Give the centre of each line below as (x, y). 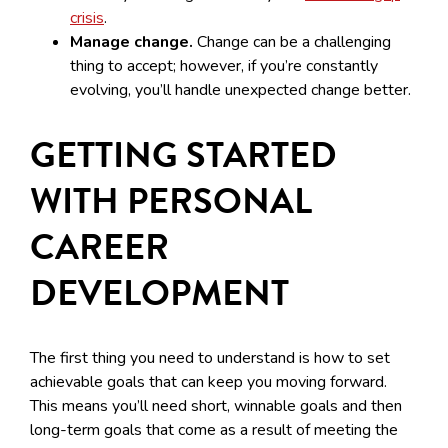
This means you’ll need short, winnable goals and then (216, 406)
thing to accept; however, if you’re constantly (224, 66)
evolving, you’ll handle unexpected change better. (240, 90)
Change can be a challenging (292, 42)
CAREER (99, 247)
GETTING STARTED (183, 155)
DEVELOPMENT (159, 293)
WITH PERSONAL (171, 201)
